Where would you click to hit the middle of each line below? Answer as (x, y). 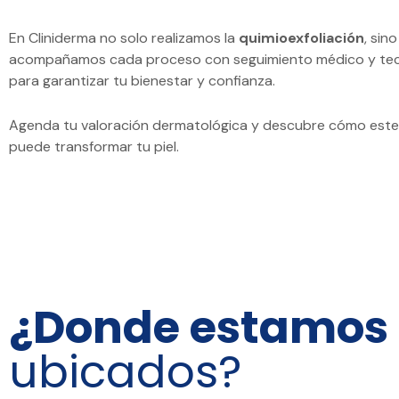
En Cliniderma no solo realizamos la (124, 37)
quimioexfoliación (301, 37)
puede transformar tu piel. (94, 146)
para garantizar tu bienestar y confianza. (142, 80)
